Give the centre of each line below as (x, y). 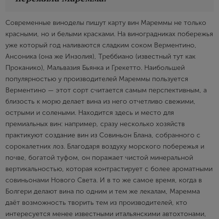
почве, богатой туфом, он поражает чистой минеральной (99, 158)
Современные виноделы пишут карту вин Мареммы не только (106, 23)
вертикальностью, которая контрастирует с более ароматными (109, 169)
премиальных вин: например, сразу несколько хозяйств (95, 124)
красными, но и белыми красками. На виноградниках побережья (109, 34)
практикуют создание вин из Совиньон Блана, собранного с (103, 135)
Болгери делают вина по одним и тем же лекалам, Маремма (103, 192)
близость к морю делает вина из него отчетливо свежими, (100, 102)
